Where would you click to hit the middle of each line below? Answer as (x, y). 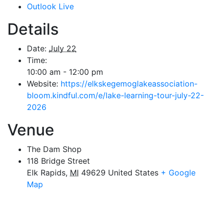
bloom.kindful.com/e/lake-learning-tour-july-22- (115, 95)
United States (133, 172)
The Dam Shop (54, 149)
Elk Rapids (46, 172)
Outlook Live (50, 6)
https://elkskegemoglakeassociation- (129, 83)
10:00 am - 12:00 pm (65, 72)
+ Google (178, 172)
